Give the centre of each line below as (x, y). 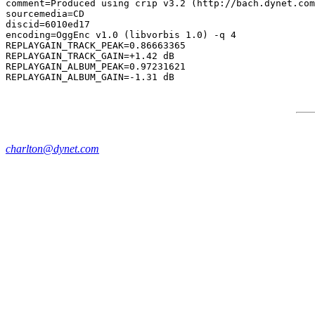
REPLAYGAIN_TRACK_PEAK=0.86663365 (96, 45)
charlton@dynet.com (52, 149)
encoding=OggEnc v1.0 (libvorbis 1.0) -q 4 (121, 35)
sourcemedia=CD (45, 14)
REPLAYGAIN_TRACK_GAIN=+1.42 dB (90, 56)
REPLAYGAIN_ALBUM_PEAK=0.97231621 (96, 66)
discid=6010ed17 (48, 24)
